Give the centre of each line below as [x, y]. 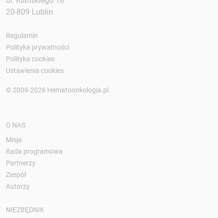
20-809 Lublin [29, 12]
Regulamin [22, 36]
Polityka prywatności [37, 47]
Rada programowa [34, 152]
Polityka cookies [30, 59]
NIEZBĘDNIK [25, 210]
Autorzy [18, 187]
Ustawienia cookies [35, 71]
